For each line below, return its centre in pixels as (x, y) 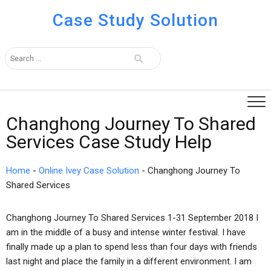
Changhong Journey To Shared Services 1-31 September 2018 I (132, 218)
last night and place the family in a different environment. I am (129, 261)
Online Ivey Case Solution (89, 171)
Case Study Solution (135, 20)
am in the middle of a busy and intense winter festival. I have (126, 232)
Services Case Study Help (109, 142)
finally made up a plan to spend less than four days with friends (132, 247)
